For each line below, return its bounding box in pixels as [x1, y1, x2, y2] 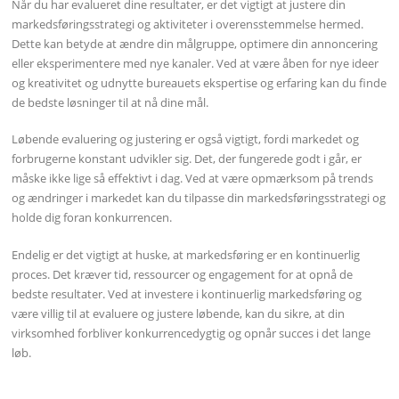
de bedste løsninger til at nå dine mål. [12, 94, 209, 110]
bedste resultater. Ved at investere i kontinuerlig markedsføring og [12, 286, 362, 303]
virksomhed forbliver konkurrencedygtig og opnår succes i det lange [12, 325, 371, 342]
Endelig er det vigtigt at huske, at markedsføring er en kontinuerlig [12, 247, 361, 264]
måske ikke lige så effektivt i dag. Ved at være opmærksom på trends [12, 170, 374, 187]
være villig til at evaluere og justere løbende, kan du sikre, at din [12, 305, 346, 322]
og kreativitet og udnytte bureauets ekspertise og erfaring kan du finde [12, 74, 387, 91]
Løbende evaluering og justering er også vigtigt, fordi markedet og [12, 131, 360, 148]
